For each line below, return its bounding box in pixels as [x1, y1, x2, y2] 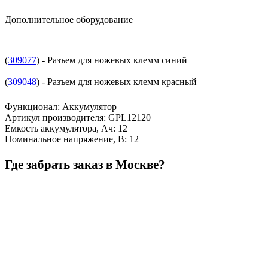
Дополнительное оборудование [5, 14, 133, 25]
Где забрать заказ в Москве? [5, 157, 165, 171]
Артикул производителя [5, 112, 103, 123]
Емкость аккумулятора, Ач [5, 123, 113, 133]
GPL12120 [108, 112, 151, 123]
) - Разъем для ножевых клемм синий [36, 54, 187, 65]
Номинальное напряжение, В [5, 133, 124, 144]
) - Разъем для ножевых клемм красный [36, 76, 197, 87]
